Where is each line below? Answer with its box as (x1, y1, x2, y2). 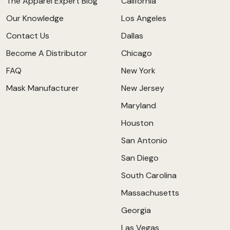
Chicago (121, 48, 152, 59)
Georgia (121, 205, 151, 216)
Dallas (121, 30, 143, 41)
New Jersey (121, 83, 164, 93)
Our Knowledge (6, 13, 64, 24)
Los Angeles (121, 13, 166, 24)
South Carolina (121, 170, 177, 181)
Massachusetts (121, 187, 179, 198)
